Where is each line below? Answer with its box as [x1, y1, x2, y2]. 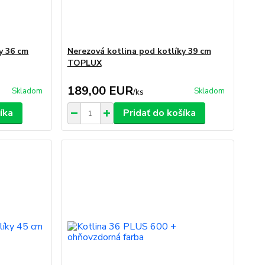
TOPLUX [67, 57, 102, 69]
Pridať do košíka [122, 106, 196, 119]
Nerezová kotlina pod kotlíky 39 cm [67, 46, 211, 57]
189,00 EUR [67, 83, 133, 99]
